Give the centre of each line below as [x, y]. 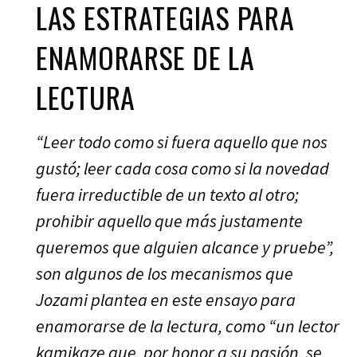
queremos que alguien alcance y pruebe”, [185, 247]
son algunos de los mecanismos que [165, 273]
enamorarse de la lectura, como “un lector [188, 326]
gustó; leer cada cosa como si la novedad [182, 168]
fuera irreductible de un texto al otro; [167, 194]
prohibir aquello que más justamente [169, 220]
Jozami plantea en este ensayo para [166, 299]
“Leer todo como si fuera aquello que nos [182, 141]
